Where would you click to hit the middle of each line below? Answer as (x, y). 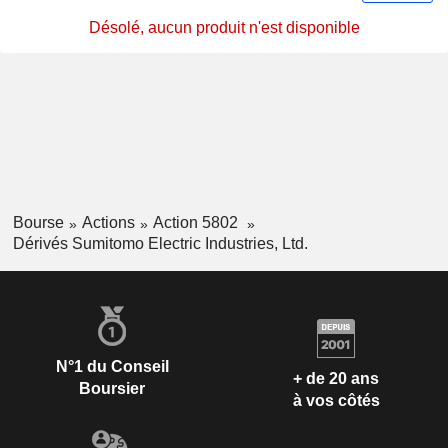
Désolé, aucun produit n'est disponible (224, 28)
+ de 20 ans (336, 379)
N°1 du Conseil (112, 366)
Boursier (112, 388)
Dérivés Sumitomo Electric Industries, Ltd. (160, 243)
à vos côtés (336, 401)
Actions (108, 223)
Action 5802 (197, 223)
